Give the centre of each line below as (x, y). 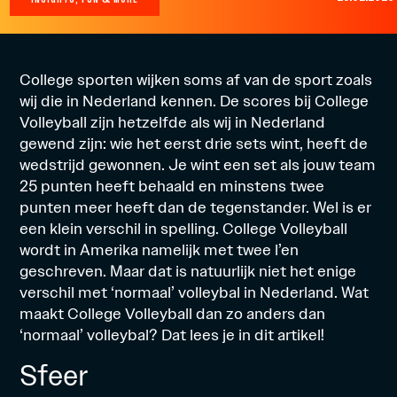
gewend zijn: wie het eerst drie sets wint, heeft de (194, 144)
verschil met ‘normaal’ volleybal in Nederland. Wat (195, 292)
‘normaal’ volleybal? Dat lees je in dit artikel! (172, 335)
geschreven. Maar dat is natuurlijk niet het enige (188, 271)
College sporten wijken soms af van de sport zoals (196, 80)
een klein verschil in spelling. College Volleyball (184, 229)
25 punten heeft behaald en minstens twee (172, 186)
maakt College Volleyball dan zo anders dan (173, 314)
